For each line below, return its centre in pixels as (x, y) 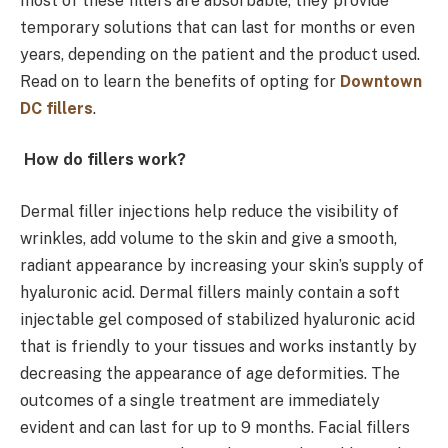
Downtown (381, 81)
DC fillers (56, 108)
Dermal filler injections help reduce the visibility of (209, 211)
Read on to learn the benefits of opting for (178, 81)
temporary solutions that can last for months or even (217, 27)
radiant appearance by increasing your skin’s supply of (222, 265)
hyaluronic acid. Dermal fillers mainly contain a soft (210, 292)
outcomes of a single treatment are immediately (200, 400)
